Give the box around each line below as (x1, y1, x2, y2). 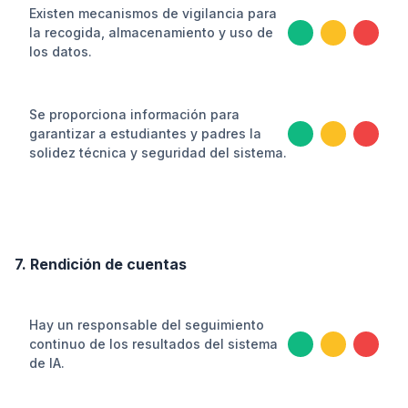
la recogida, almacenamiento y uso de (29, 25, 273, 40)
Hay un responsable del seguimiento (29, 317, 264, 332)
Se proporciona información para (29, 107, 240, 122)
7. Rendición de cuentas (15, 255, 187, 273)
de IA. (29, 355, 65, 371)
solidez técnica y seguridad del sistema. (29, 145, 287, 160)
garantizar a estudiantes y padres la (29, 126, 261, 141)
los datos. (29, 44, 92, 59)
